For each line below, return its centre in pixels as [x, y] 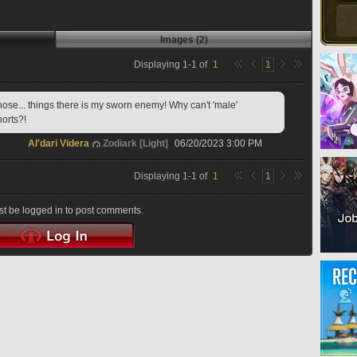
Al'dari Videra [59, 143]
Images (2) [184, 40]
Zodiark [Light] [135, 143]
